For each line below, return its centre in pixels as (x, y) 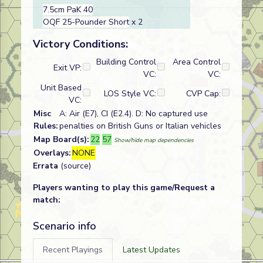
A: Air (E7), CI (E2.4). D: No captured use (134, 114)
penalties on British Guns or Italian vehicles (140, 126)
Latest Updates (151, 250)
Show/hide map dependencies (154, 140)
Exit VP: (68, 68)
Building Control (126, 62)
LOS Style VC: (130, 94)
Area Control (197, 62)
